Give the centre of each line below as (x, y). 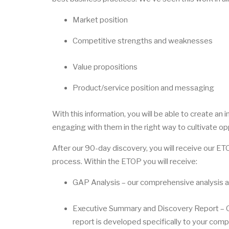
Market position (101, 20)
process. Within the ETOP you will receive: (125, 162)
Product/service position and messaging (144, 88)
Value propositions (106, 67)
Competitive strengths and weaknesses (143, 41)
